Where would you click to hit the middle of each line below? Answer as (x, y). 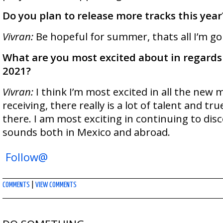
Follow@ (27, 157)
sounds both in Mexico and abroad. (86, 132)
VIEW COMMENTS (56, 185)
